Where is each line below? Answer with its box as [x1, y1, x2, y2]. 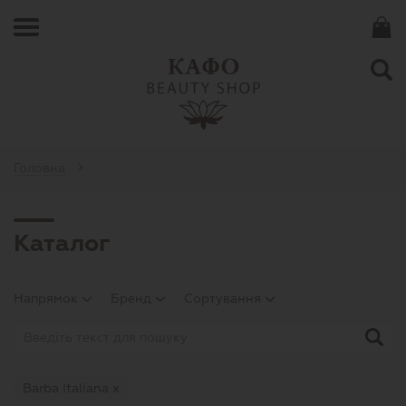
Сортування [184, 290, 265, 306]
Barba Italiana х [23, 380, 120, 396]
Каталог [14, 227, 111, 258]
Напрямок [14, 290, 82, 306]
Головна [14, 159, 65, 176]
